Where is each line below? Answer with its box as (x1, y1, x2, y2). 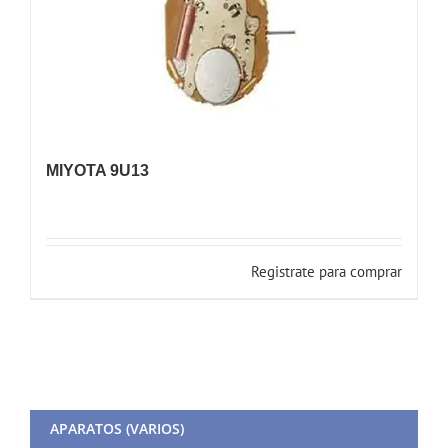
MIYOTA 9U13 (46, 161, 149, 179)
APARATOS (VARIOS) (50, 418, 184, 438)
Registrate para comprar (251, 261, 402, 281)
